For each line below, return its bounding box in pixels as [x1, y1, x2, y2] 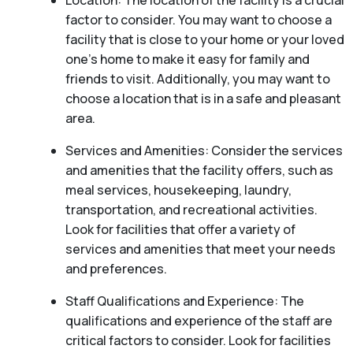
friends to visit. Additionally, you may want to [65, 70, 330, 88]
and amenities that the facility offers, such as [65, 162, 333, 180]
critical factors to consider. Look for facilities [65, 332, 331, 350]
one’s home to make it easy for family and [65, 50, 310, 69]
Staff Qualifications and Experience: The [65, 292, 304, 310]
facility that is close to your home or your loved [65, 31, 344, 49]
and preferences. [65, 260, 167, 278]
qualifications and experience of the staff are [65, 312, 333, 330]
